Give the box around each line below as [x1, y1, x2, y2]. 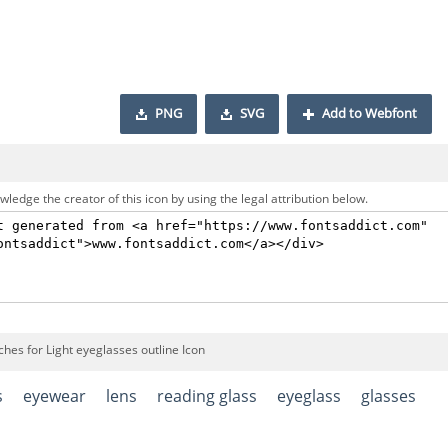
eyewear [23, 387, 86, 406]
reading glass [157, 387, 257, 406]
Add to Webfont [322, 106, 417, 122]
